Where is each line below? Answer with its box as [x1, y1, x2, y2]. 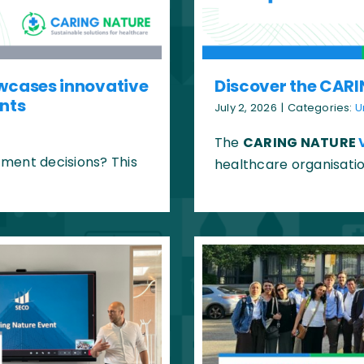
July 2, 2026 [214, 100, 277, 116]
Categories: [288, 100, 355, 116]
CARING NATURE [242, 133, 359, 153]
